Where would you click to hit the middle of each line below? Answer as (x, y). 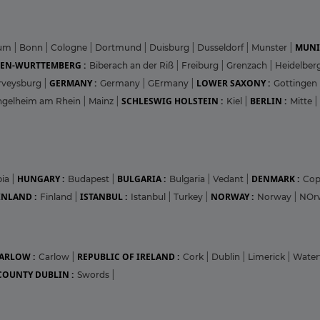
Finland (57, 196)
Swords (94, 274)
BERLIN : (268, 101)
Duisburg (170, 47)
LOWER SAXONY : (233, 83)
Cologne (70, 47)
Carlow (55, 256)
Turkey (189, 196)
